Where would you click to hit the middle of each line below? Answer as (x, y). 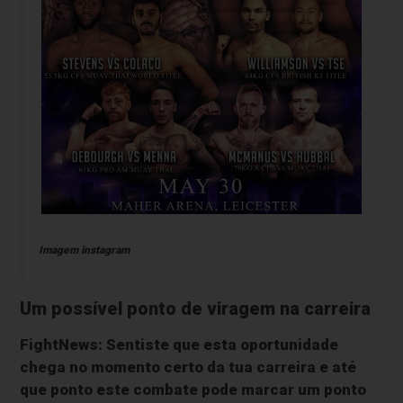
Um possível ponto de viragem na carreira (196, 309)
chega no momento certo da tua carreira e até (188, 367)
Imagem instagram (84, 250)
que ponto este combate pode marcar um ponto (193, 389)
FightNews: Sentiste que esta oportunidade (179, 344)
